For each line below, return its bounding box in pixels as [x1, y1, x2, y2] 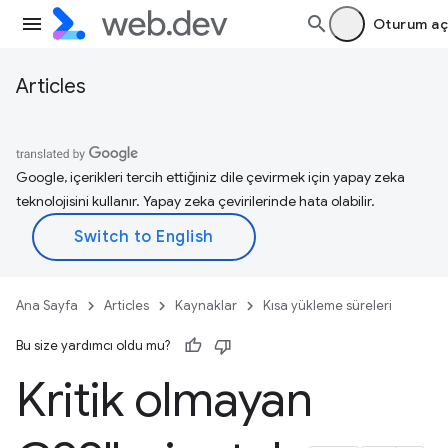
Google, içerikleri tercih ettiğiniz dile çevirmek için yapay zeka [16, 168, 405, 186]
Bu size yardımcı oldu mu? [16, 337, 170, 354]
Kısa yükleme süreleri [263, 297, 392, 314]
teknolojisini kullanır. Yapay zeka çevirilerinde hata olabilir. [16, 192, 375, 210]
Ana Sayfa [16, 297, 78, 314]
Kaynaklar [175, 297, 237, 314]
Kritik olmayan [16, 370, 313, 430]
